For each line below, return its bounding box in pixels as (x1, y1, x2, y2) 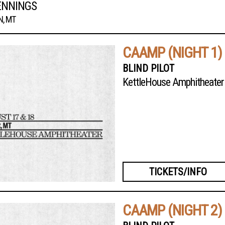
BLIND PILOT (123, 62, 174, 75)
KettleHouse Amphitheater (123, 76, 224, 89)
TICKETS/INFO (149, 166, 207, 178)
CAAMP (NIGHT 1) (123, 44, 222, 62)
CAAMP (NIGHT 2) (123, 201, 222, 219)
